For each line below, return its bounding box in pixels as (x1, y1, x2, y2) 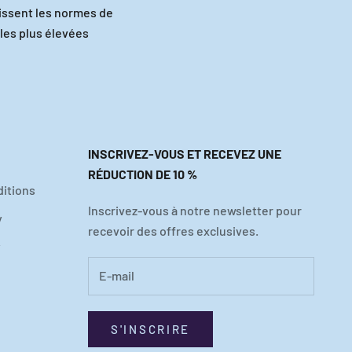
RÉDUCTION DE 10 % (88, 166, 197, 181)
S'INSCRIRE (111, 321, 190, 336)
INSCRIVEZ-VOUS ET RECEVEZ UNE (88, 145, 281, 161)
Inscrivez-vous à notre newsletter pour (88, 202, 302, 218)
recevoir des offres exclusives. (88, 222, 258, 238)
